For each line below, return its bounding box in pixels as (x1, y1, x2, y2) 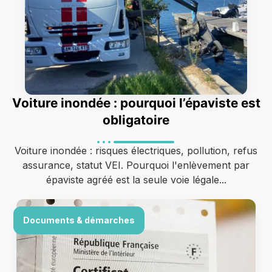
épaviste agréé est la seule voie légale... (46, 173, 226, 186)
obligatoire (103, 112, 169, 127)
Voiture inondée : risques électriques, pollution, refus (15, 144, 257, 157)
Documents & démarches (23, 214, 135, 225)
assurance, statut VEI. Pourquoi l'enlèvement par (22, 158, 250, 171)
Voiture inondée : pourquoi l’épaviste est (12, 95, 260, 110)
